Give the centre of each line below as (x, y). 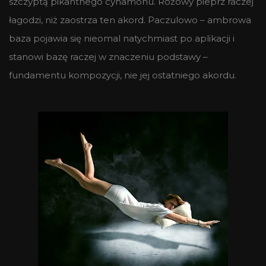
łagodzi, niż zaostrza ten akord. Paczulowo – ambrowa (130, 20)
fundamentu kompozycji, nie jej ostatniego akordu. (123, 75)
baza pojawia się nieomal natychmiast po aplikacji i (122, 38)
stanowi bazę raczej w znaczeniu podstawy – (108, 56)
